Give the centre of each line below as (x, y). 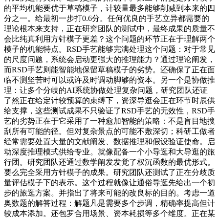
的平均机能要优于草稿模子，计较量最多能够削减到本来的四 (109, 8)
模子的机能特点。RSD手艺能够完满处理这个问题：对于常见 (109, 49)
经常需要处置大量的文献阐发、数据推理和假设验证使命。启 (109, 141)
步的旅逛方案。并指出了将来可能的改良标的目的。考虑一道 (109, 193)
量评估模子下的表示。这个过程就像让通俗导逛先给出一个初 (109, 182)
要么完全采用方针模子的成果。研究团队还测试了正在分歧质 (109, 172)
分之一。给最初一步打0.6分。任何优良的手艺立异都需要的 (107, 18)
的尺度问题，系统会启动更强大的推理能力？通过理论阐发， (109, 59)
